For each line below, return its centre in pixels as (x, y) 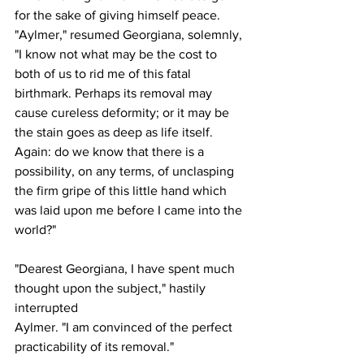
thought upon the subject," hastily (112, 288)
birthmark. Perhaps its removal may (115, 93)
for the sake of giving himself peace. (117, 15)
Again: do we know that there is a (111, 151)
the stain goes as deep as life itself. (115, 132)
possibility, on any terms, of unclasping (126, 171)
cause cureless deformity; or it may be (123, 112)
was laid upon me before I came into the (130, 210)
